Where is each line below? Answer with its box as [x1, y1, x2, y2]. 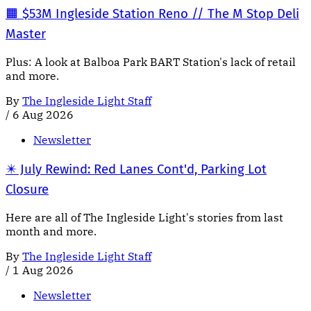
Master [6, 26, 46, 42]
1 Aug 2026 [12, 262, 74, 277]
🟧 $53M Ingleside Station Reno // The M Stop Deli [6, 6, 299, 22]
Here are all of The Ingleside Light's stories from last [6, 210, 283, 224]
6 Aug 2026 [12, 108, 74, 122]
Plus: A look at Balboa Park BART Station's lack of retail [6, 55, 296, 69]
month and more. [6, 224, 96, 238]
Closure [6, 181, 49, 197]
